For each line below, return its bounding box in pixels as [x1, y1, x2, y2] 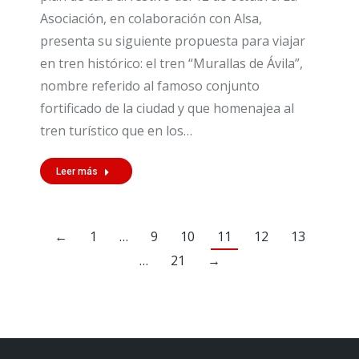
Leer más [56, 165, 98, 177]
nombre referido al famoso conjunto [40, 76, 260, 95]
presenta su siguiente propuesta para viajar [40, 31, 305, 50]
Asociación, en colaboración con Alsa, [40, 9, 262, 27]
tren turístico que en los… [40, 121, 192, 139]
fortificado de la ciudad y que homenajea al [40, 99, 294, 117]
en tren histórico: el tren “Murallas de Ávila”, [40, 54, 303, 72]
